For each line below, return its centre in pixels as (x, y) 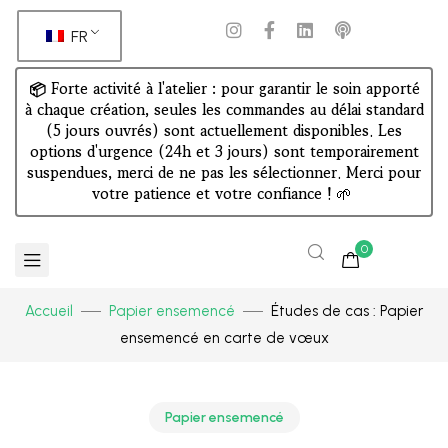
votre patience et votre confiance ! (214, 193)
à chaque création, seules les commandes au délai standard (224, 109)
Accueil (49, 311)
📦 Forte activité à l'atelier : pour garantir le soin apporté (224, 88)
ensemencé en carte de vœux (224, 338)
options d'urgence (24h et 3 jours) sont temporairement (224, 151)
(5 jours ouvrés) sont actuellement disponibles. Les (224, 130)
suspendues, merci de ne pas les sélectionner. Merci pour (224, 172)
